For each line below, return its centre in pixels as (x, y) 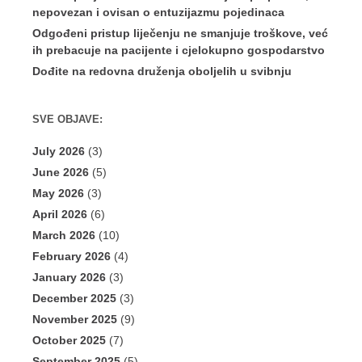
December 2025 (74, 299)
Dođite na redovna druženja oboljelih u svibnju (162, 72)
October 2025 (69, 341)
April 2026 (60, 215)
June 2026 (61, 173)
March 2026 (64, 236)
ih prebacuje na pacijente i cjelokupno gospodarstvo (179, 51)
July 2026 (59, 152)
